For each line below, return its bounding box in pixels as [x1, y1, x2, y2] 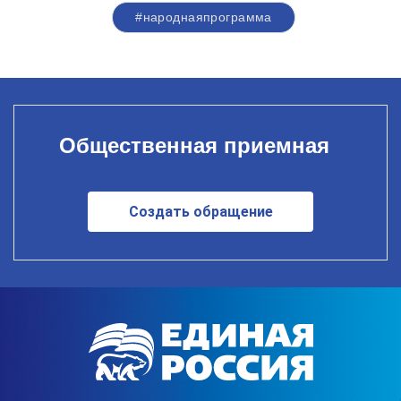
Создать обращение [128, 202, 273, 220]
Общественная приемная [58, 132, 329, 158]
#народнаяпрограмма [135, 10, 272, 24]
